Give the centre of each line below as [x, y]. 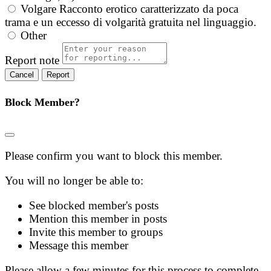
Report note [32, 60]
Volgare [38, 8]
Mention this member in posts [98, 219]
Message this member [79, 246]
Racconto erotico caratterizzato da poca [149, 8]
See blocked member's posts [94, 206]
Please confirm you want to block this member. [114, 156]
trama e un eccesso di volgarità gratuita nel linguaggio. [131, 22]
